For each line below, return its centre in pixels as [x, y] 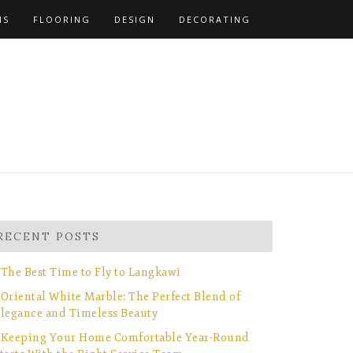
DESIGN [135, 19]
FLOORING [62, 19]
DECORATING [215, 19]
